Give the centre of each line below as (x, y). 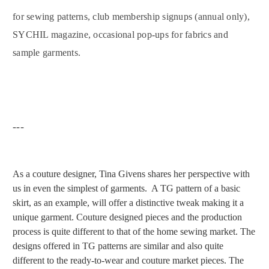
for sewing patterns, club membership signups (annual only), (131, 17)
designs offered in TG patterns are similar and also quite (118, 246)
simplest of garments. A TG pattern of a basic (154, 189)
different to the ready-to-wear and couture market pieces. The (128, 261)
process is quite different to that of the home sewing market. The (134, 232)
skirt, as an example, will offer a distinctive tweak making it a (128, 203)
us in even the (40, 189)
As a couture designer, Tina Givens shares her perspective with (131, 174)
